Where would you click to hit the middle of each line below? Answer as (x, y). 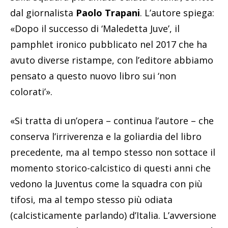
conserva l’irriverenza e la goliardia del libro (106, 136)
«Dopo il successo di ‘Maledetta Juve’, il (95, 28)
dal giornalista (43, 12)
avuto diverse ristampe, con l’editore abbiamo (112, 60)
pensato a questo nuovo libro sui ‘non (93, 76)
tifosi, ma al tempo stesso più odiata (91, 199)
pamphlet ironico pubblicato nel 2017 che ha (109, 44)
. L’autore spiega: (177, 12)
